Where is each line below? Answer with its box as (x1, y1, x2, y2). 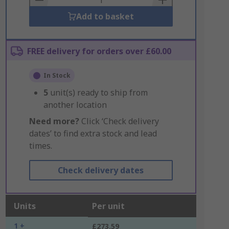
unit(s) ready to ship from (50, 87, 148, 98)
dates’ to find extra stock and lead (29, 128, 157, 139)
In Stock (43, 71, 71, 80)
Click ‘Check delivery (79, 116, 159, 127)
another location (43, 99, 107, 110)
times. (29, 140, 52, 151)
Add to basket (76, 11, 134, 22)
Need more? (29, 116, 79, 127)
